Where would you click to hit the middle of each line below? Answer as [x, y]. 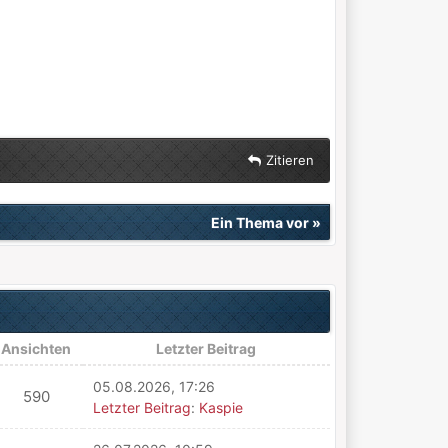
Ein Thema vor [259, 222]
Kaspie [220, 407]
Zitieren [289, 160]
